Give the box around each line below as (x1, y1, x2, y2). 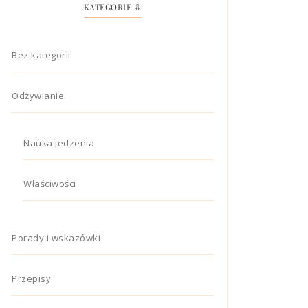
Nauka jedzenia (23, 136, 94, 149)
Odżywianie (12, 89, 64, 102)
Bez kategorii (12, 48, 71, 61)
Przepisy (12, 272, 51, 285)
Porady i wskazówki (12, 231, 100, 244)
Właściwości (23, 177, 76, 190)
